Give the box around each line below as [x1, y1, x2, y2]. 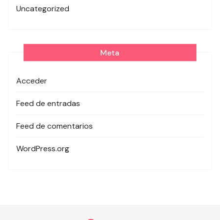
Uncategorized [16, 3, 70, 14]
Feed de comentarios [16, 120, 93, 131]
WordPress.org [16, 143, 70, 154]
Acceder [16, 75, 48, 86]
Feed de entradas [16, 98, 81, 109]
